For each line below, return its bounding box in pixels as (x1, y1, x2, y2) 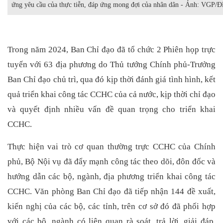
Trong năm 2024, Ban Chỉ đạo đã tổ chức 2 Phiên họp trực (7, 44, 216, 54)
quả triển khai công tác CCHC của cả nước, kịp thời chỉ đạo (7, 89, 216, 99)
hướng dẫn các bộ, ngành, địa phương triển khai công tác (7, 172, 216, 182)
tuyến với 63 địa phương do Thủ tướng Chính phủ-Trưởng (7, 59, 216, 69)
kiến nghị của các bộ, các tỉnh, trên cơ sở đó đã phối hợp (7, 202, 216, 212)
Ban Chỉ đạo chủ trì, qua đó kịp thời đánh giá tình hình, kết (7, 74, 216, 84)
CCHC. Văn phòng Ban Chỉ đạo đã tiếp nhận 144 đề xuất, (7, 187, 216, 197)
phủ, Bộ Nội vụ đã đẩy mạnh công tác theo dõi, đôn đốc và (7, 157, 216, 167)
